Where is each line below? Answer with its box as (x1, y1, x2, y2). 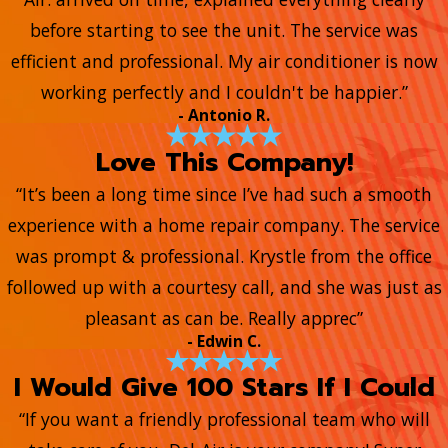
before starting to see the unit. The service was (30, 18, 418, 43)
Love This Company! (95, 142, 353, 182)
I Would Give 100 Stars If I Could (13, 368, 435, 408)
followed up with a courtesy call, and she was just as (6, 274, 442, 299)
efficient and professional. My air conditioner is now (10, 49, 438, 74)
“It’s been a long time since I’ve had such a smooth (16, 181, 432, 206)
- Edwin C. (187, 329, 261, 352)
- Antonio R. (178, 104, 270, 127)
